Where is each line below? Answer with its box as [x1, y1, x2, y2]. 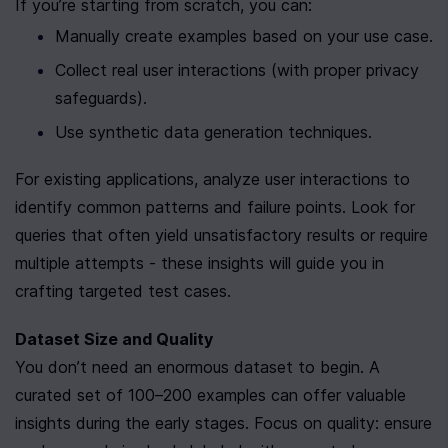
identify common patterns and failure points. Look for [15, 197, 415, 217]
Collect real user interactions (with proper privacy [55, 60, 419, 80]
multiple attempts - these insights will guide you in [15, 253, 384, 273]
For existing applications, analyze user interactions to [15, 169, 410, 189]
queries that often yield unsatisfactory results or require [15, 225, 428, 245]
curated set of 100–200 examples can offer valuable [15, 385, 406, 405]
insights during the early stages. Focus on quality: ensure [15, 413, 432, 433]
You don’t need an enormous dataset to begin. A [15, 357, 380, 377]
